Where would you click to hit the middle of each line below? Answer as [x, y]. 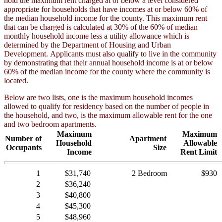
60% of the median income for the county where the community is [107, 72]
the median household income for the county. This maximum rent [106, 18]
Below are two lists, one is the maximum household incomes [98, 97]
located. [16, 81]
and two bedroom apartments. [50, 124]
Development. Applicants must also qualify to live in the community [110, 54]
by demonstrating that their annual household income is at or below [109, 63]
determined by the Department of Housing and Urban [87, 45]
